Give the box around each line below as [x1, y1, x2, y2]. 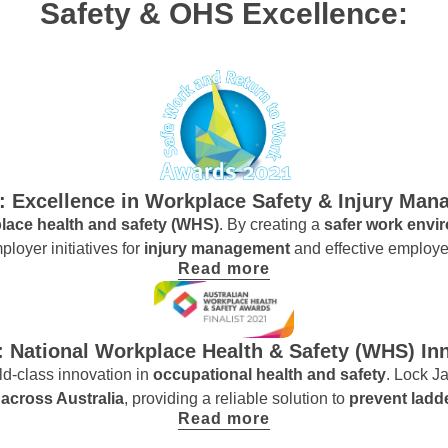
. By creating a [219, 215, 324, 233]
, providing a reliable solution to [123, 389, 349, 407]
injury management [144, 239, 294, 257]
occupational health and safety [152, 365, 386, 383]
